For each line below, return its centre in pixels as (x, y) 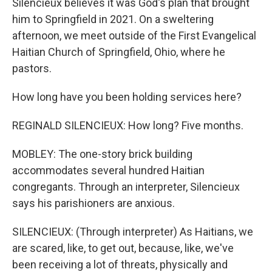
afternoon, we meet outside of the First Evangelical (134, 36)
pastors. (32, 68)
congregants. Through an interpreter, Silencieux (126, 187)
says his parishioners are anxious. (93, 203)
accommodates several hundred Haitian (108, 170)
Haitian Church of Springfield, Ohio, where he (119, 52)
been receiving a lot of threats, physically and (120, 264)
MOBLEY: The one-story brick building (102, 154)
